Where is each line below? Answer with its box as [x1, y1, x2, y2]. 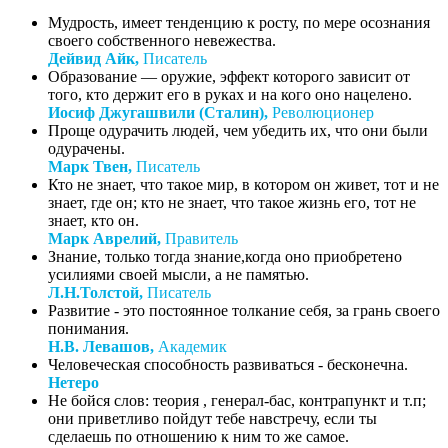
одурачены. [48, 139, 125, 157]
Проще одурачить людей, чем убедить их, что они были [48, 121, 428, 139]
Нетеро [48, 373, 99, 391]
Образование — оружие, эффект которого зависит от [48, 67, 410, 85]
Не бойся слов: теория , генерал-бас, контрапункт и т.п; [48, 391, 426, 409]
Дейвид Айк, [48, 49, 139, 67]
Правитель [161, 229, 238, 247]
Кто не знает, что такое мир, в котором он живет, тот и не [48, 175, 439, 193]
